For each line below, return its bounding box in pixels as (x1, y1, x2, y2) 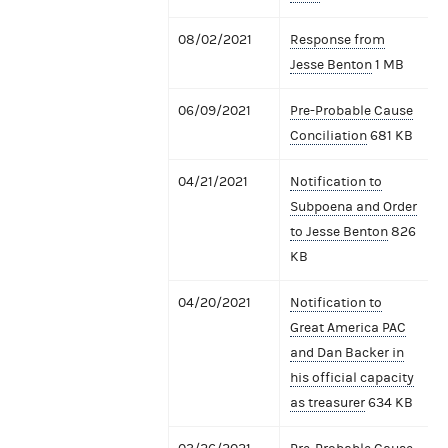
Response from (290, 31, 385, 48)
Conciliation (290, 127, 367, 144)
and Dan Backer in (290, 344, 404, 361)
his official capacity (290, 369, 414, 386)
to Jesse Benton (290, 223, 388, 240)
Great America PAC (290, 319, 406, 336)
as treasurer (290, 394, 365, 411)
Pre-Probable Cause (290, 102, 413, 119)
